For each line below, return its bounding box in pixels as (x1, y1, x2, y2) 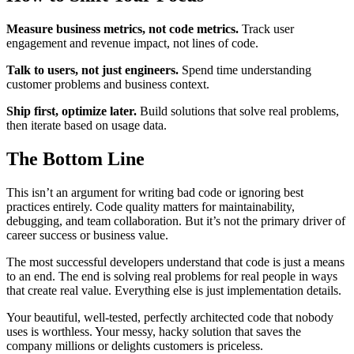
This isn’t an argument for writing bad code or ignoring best (6, 185, 303, 199)
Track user (239, 21, 294, 36)
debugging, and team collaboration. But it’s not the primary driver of (6, 213, 345, 228)
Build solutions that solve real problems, (137, 104, 339, 118)
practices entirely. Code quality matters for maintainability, (6, 199, 295, 213)
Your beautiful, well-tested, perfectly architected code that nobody (6, 310, 333, 324)
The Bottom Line (6, 148, 145, 169)
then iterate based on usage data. (6, 118, 167, 132)
